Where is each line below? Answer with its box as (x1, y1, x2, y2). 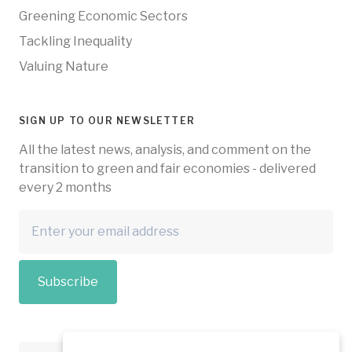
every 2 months (19, 180, 112, 196)
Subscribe (38, 274, 98, 290)
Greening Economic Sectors (19, 9, 188, 24)
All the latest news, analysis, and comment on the (19, 142, 311, 158)
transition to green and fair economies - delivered (19, 161, 316, 177)
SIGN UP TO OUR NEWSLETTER (19, 115, 195, 127)
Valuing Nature (19, 59, 108, 75)
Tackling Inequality (19, 34, 132, 49)
